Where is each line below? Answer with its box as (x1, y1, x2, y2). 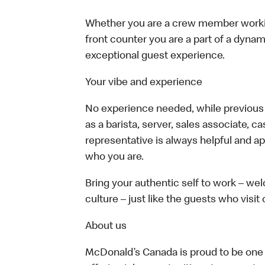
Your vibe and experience (85, 77, 202, 88)
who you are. (85, 152, 144, 163)
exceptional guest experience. (85, 51, 225, 62)
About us (85, 221, 127, 232)
